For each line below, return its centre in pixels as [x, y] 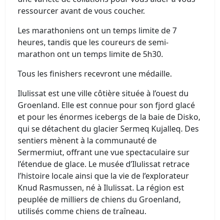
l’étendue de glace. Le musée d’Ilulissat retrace [104, 164]
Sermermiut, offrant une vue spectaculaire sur [104, 152]
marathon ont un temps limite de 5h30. [90, 54]
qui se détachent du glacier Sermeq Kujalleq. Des [108, 128]
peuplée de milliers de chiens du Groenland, [99, 199]
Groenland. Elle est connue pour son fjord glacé [106, 105]
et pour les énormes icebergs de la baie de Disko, [109, 117]
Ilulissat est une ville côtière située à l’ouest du [103, 93]
